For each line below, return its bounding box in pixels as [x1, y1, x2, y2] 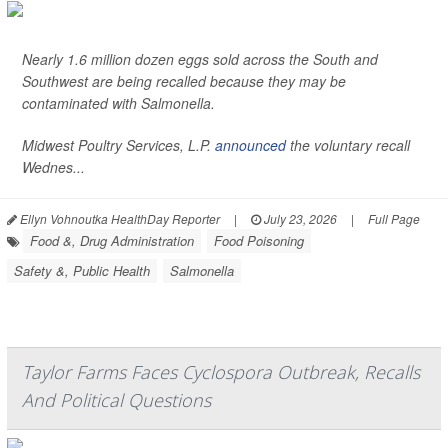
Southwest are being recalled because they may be [22, 71, 346, 91]
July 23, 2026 [261, 210, 337, 227]
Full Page [368, 210, 420, 227]
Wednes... [22, 157, 85, 177]
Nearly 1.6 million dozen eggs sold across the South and [22, 49, 378, 69]
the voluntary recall [286, 135, 410, 155]
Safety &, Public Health [14, 261, 150, 280]
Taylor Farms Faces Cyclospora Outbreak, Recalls [22, 360, 420, 384]
